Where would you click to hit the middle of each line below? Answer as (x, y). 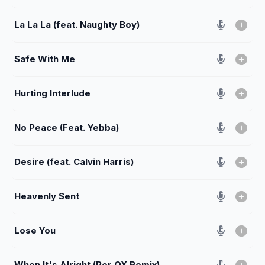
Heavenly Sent (47, 196)
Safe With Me (45, 59)
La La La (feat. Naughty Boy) (77, 24)
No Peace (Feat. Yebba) (67, 127)
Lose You (35, 230)
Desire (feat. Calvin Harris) (74, 161)
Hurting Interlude (52, 93)
